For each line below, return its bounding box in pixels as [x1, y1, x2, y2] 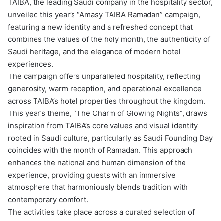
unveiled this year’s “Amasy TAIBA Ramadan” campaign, [8, 10, 200, 20]
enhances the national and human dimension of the [8, 158, 186, 168]
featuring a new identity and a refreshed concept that [8, 22, 193, 32]
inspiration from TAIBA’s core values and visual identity [8, 121, 198, 131]
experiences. [8, 59, 53, 69]
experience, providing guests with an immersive [8, 170, 176, 180]
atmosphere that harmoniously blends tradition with [8, 183, 188, 192]
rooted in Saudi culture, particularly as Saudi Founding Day [8, 133, 213, 143]
